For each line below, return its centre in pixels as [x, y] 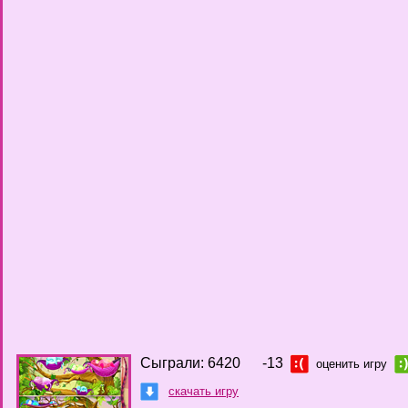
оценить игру [352, 363]
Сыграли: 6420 [190, 362]
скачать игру [204, 391]
